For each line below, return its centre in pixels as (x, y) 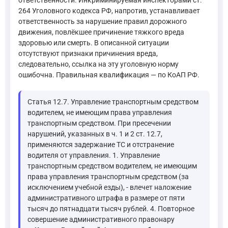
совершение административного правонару (101, 219)
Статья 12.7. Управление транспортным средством (113, 102)
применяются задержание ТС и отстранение (101, 144)
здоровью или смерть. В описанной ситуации (94, 42)
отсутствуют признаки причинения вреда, (88, 53)
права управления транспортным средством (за (108, 176)
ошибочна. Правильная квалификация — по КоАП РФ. (109, 75)
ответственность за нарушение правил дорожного (103, 21)
